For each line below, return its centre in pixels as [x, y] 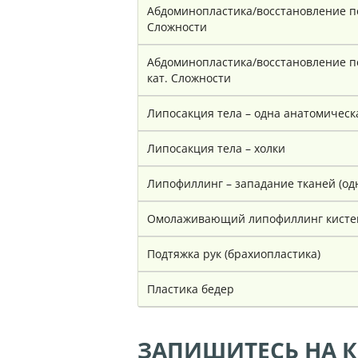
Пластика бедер [191, 289]
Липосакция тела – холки [216, 149]
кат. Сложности [189, 78]
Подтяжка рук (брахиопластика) [234, 254]
